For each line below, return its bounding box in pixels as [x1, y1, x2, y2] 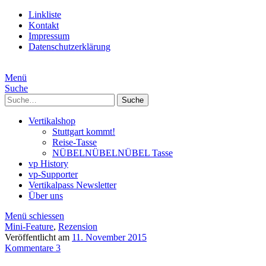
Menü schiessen [5, 211, 64, 221]
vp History [28, 159, 68, 169]
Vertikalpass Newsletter [28, 180, 116, 190]
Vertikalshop [28, 116, 75, 126]
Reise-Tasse [52, 137, 97, 147]
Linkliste [28, 9, 61, 20]
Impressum [28, 31, 69, 41]
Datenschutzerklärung [28, 42, 110, 52]
